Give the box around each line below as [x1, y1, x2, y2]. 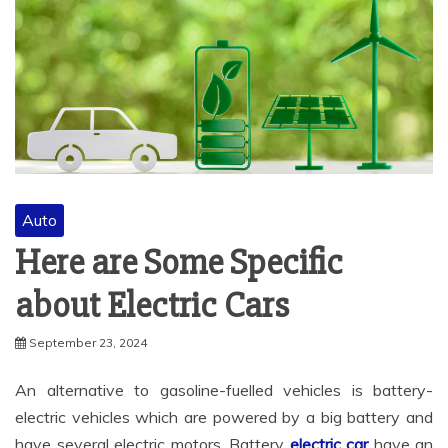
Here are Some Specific [15, 240, 343, 285]
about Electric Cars [15, 283, 289, 328]
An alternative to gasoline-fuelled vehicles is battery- [15, 379, 433, 400]
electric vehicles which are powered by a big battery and [15, 406, 433, 427]
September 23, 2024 [29, 334, 147, 350]
